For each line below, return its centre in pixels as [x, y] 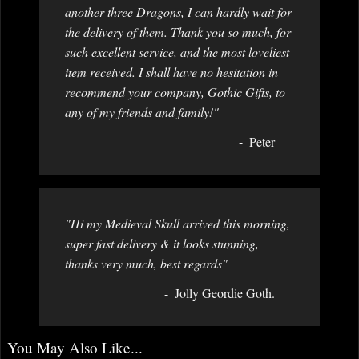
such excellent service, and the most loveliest [177, 51]
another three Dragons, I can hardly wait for [178, 11]
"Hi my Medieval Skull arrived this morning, [177, 223]
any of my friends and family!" [142, 111]
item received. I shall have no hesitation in [171, 71]
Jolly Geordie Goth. [225, 292]
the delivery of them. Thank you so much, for [178, 31]
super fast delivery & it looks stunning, [162, 243]
